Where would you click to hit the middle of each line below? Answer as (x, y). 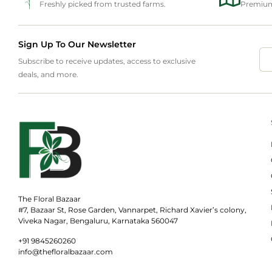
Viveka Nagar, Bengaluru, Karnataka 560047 (98, 221)
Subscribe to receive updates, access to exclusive (107, 61)
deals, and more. (48, 75)
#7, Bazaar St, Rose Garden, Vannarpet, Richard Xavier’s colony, (132, 210)
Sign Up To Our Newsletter (77, 45)
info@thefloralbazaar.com (66, 252)
